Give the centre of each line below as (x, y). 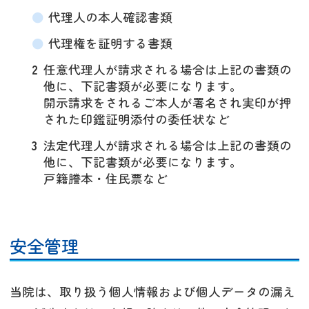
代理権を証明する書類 (110, 43)
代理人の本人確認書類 (110, 17)
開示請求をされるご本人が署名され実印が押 (168, 102)
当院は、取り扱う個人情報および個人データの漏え (152, 292)
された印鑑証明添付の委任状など (137, 119)
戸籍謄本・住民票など (106, 178)
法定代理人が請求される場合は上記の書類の (168, 145)
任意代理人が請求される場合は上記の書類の (168, 69)
